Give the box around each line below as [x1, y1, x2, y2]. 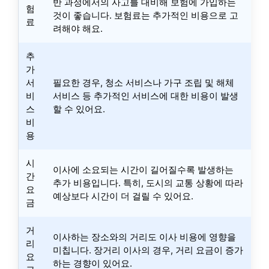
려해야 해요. [53, 22, 103, 34]
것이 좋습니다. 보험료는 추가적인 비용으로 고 [53, 9, 238, 21]
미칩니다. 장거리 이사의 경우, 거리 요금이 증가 [53, 244, 243, 256]
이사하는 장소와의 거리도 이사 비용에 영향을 [53, 231, 236, 243]
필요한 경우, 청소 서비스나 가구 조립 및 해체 [53, 76, 234, 88]
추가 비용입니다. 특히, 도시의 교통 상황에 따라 [53, 177, 243, 189]
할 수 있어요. [53, 103, 105, 115]
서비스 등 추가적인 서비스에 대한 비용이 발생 [53, 89, 238, 101]
